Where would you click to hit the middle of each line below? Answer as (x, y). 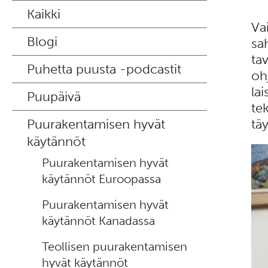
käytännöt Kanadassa (98, 221)
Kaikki (44, 14)
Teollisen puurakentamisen (115, 246)
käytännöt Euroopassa (101, 179)
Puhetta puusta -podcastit (104, 69)
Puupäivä (54, 97)
